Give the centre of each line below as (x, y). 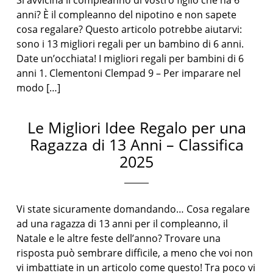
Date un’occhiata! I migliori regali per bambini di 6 (130, 58)
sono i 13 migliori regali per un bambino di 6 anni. (130, 44)
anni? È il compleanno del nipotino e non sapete (127, 15)
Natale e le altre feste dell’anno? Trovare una (119, 238)
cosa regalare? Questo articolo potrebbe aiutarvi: (129, 29)
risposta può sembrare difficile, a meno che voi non (135, 253)
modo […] (39, 88)
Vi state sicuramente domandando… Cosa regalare (133, 209)
